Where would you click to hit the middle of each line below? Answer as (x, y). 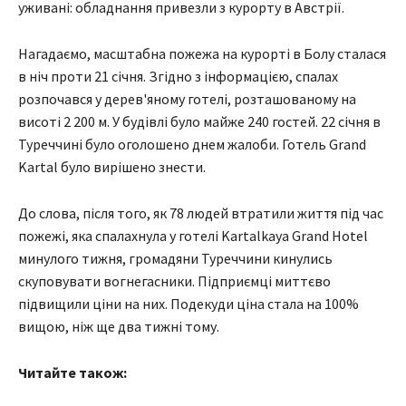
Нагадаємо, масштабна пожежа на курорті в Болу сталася (202, 54)
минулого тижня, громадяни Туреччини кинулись (175, 259)
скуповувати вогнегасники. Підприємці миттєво (174, 281)
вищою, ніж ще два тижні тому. (119, 327)
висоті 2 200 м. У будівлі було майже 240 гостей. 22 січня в (199, 122)
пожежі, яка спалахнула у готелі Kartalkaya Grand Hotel (193, 236)
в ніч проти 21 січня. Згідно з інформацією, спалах (178, 77)
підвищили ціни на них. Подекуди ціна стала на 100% (188, 304)
